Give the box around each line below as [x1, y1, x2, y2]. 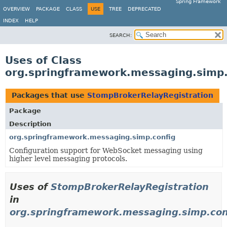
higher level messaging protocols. [9, 155, 127, 163]
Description [9, 120, 51, 128]
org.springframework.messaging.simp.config [9, 133, 175, 141]
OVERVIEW [3, 6, 30, 12]
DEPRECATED [128, 6, 161, 12]
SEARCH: [109, 32, 132, 38]
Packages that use [12, 91, 87, 99]
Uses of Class [5, 54, 82, 66]
